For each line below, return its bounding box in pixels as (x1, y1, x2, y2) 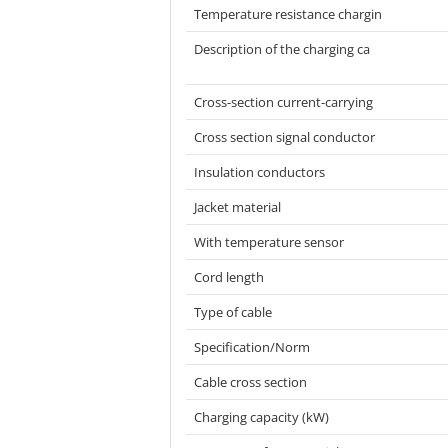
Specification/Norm (194, 338, 310, 356)
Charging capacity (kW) (194, 408, 329, 426)
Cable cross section (194, 373, 307, 391)
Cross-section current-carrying (194, 93, 373, 111)
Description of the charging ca (194, 40, 370, 58)
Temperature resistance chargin (194, 5, 382, 23)
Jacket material (194, 198, 281, 216)
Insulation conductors (194, 163, 325, 181)
